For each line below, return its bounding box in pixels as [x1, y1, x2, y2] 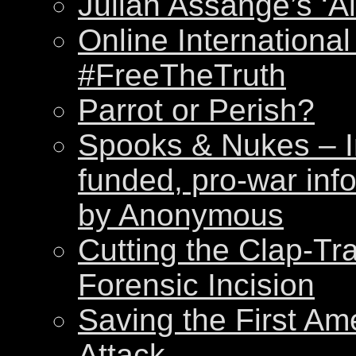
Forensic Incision [78, 268, 315, 303]
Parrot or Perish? [78, 93, 315, 128]
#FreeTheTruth [78, 58, 286, 93]
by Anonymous [78, 198, 284, 233]
